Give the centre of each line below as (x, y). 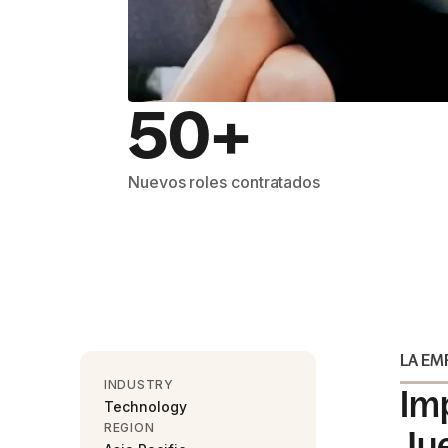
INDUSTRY (139, 384)
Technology (145, 406)
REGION (129, 427)
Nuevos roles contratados (224, 182)
